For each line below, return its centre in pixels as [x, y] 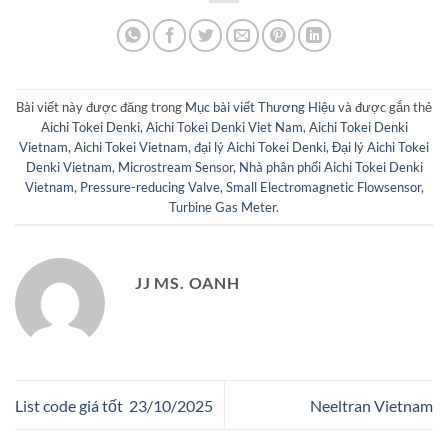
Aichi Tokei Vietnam [131, 146]
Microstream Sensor [175, 166]
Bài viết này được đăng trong [100, 106]
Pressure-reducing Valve [149, 186]
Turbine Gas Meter [222, 206]
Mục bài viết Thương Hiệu [260, 106]
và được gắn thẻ [383, 106]
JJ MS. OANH [187, 283]
